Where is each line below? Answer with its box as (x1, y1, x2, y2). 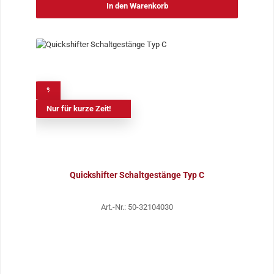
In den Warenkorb (106, 1, 168, 11)
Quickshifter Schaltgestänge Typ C (70, 169, 204, 180)
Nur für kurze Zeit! (46, 103, 111, 113)
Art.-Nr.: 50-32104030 (101, 202, 173, 212)
